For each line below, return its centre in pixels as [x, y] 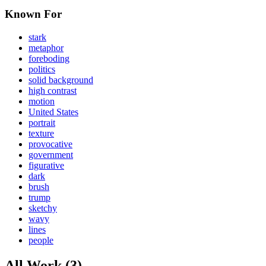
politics [42, 69]
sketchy [43, 208]
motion [42, 101]
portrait [42, 122]
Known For [33, 14]
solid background [61, 80]
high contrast [53, 90]
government [51, 154]
